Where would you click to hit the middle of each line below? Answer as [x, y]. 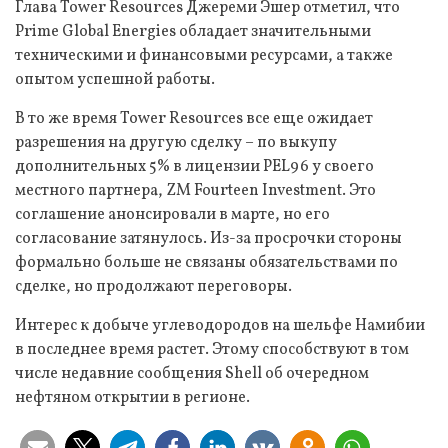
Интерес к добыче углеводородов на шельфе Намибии [220, 325]
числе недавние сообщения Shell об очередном [192, 373]
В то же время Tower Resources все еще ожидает [194, 118]
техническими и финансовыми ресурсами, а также [204, 55]
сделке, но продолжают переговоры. [153, 286]
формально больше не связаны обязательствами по [206, 262]
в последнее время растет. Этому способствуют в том [212, 349]
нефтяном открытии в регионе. [132, 397]
